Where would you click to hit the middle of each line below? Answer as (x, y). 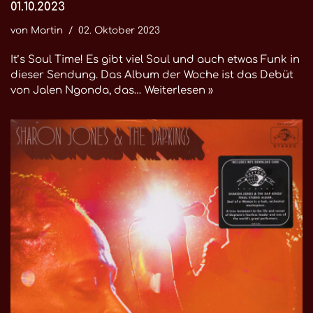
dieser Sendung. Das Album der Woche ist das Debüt (152, 75)
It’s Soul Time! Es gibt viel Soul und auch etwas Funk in (155, 60)
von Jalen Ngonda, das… (78, 90)
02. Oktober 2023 (119, 30)
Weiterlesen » (179, 90)
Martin (47, 30)
